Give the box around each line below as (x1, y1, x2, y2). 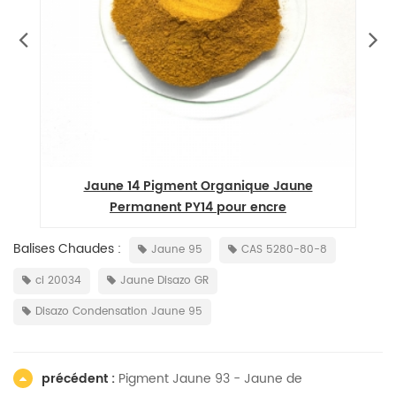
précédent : (42, 369, 118, 389)
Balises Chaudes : (13, 239, 121, 259)
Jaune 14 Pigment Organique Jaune (83, 176, 313, 196)
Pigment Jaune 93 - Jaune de (118, 369, 302, 389)
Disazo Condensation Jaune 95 (35, 303, 202, 320)
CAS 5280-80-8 (241, 241, 327, 258)
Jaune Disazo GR (120, 272, 209, 289)
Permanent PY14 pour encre (110, 197, 286, 217)
